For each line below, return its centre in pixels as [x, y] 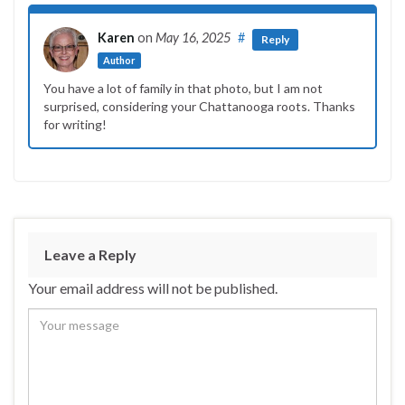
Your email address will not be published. [153, 288]
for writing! [75, 125]
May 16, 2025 [193, 38]
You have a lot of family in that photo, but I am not [183, 89]
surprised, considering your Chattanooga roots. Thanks [199, 107]
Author [119, 61]
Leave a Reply [90, 255]
